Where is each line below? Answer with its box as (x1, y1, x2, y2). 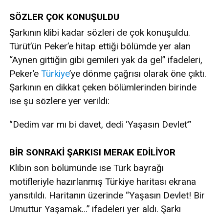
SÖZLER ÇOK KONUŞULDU (9, 11, 119, 22)
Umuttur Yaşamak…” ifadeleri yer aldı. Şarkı (9, 203, 181, 215)
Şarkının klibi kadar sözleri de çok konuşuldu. (9, 26, 190, 38)
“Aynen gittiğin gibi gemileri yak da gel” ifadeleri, (9, 54, 202, 66)
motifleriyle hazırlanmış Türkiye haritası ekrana (9, 175, 196, 187)
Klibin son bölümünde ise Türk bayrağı (9, 162, 164, 174)
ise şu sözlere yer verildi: (9, 95, 109, 107)
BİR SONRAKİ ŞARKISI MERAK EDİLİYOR (9, 147, 175, 158)
